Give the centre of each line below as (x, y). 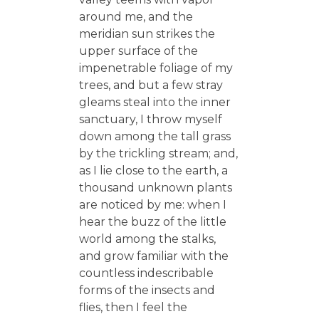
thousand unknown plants (155, 187)
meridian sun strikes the (147, 33)
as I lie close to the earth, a (153, 170)
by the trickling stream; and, (158, 153)
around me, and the (136, 16)
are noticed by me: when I (152, 204)
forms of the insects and (147, 290)
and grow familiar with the (153, 256)
